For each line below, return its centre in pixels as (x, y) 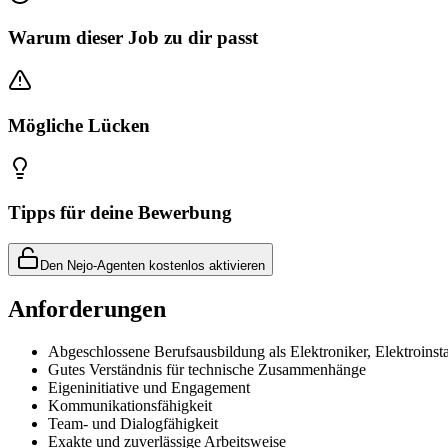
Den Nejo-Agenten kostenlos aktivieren (152, 265)
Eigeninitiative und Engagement (149, 387)
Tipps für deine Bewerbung (120, 213)
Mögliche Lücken (79, 125)
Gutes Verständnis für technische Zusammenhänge (207, 369)
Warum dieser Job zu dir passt (133, 38)
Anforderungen (87, 308)
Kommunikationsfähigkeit (130, 405)
